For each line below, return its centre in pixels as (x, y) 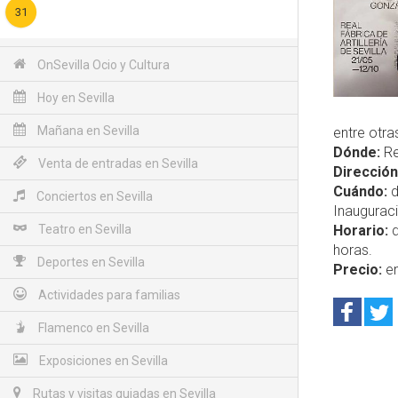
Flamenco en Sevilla (92, 328)
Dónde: (357, 152)
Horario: (361, 231)
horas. (353, 250)
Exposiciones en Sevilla (102, 361)
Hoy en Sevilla (75, 98)
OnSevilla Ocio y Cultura (102, 65)
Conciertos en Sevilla (93, 196)
